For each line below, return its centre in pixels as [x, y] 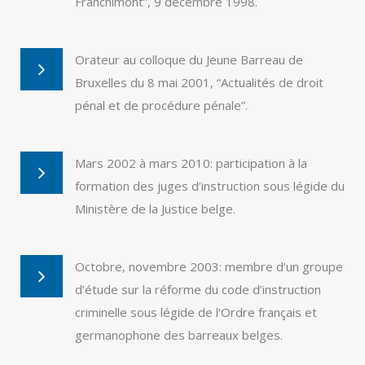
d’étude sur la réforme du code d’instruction [198, 289]
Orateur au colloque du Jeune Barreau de [189, 59]
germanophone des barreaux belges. [179, 335]
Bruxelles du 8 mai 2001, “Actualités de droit [199, 82]
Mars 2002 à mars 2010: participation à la [191, 163]
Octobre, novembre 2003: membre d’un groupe [209, 266]
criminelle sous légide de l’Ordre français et [196, 312]
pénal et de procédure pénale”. [161, 105]
